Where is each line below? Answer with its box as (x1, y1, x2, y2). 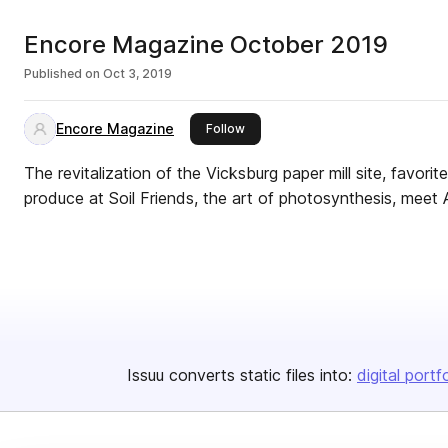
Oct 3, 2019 (103, 66, 172, 81)
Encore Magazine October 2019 (24, 30, 388, 59)
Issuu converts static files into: (127, 365, 352, 385)
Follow (206, 121, 245, 136)
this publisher (244, 120, 324, 135)
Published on (24, 66, 100, 81)
